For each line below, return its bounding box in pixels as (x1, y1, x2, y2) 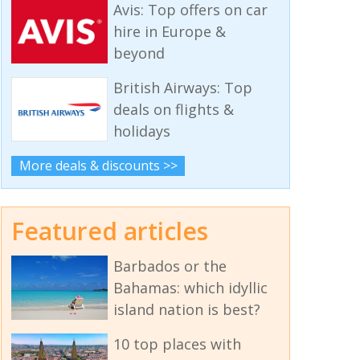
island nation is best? (112, 299, 260, 319)
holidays (112, 121, 170, 141)
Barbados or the (112, 256, 227, 276)
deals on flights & (112, 100, 234, 120)
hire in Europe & (112, 22, 226, 42)
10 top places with (112, 333, 241, 354)
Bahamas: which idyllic (112, 277, 268, 297)
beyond (112, 43, 165, 63)
